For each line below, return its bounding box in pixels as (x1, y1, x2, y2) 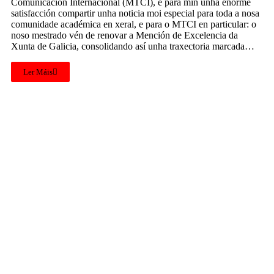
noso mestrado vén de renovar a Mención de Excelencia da (11, 29, 238, 40)
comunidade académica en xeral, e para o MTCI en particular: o (11, 18, 256, 29)
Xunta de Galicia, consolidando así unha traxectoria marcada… (11, 40, 254, 51)
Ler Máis (23, 67, 53, 76)
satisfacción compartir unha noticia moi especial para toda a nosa (11, 7, 259, 18)
